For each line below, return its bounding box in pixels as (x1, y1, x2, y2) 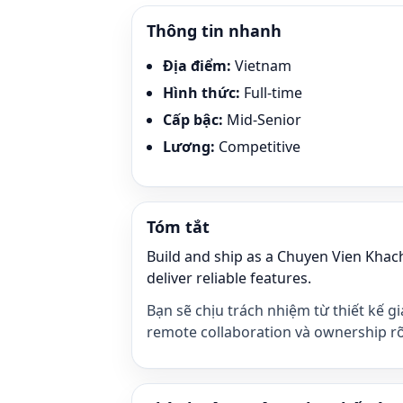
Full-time (244, 83, 302, 103)
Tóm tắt (147, 216, 210, 237)
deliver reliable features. (147, 268, 311, 288)
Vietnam (235, 56, 291, 76)
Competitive (219, 137, 300, 157)
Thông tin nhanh (147, 20, 282, 41)
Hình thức (163, 83, 236, 103)
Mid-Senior (227, 110, 301, 130)
